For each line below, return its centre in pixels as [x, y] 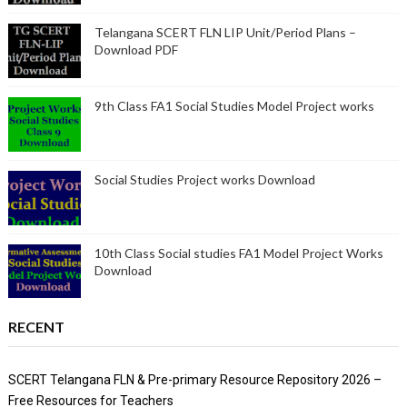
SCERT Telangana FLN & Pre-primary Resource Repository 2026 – [194, 380]
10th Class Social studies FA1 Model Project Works [238, 253]
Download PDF [136, 50]
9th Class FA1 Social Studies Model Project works [234, 106]
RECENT [36, 327]
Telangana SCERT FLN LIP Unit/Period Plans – [225, 33]
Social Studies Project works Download [204, 180]
